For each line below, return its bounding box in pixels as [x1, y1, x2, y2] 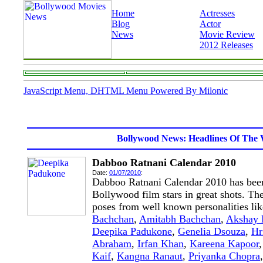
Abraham [92, 238, 131, 249]
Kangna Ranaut [117, 250, 183, 262]
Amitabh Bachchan [139, 213, 221, 225]
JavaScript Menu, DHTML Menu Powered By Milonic [23, 86, 228, 96]
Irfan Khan [137, 238, 184, 249]
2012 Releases [200, 40, 253, 50]
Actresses [200, 8, 235, 18]
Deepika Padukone [92, 225, 172, 237]
